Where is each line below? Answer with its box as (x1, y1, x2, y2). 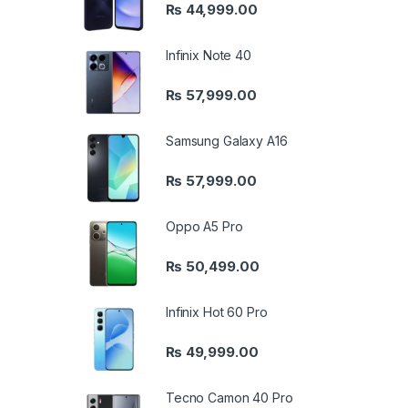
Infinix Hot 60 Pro (166, 303, 268, 320)
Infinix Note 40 (166, 47, 251, 63)
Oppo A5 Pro (166, 218, 243, 234)
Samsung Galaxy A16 (166, 132, 288, 148)
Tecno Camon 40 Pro (166, 389, 293, 405)
